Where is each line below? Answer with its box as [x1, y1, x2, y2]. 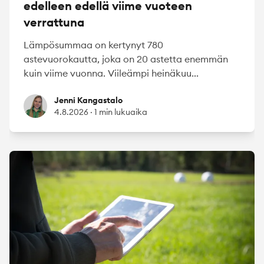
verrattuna [24, 15, 84, 30]
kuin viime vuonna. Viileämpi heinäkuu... [24, 67, 199, 80]
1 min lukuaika [94, 107, 147, 118]
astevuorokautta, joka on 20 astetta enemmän [24, 53, 228, 65]
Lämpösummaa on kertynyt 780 [24, 39, 163, 51]
